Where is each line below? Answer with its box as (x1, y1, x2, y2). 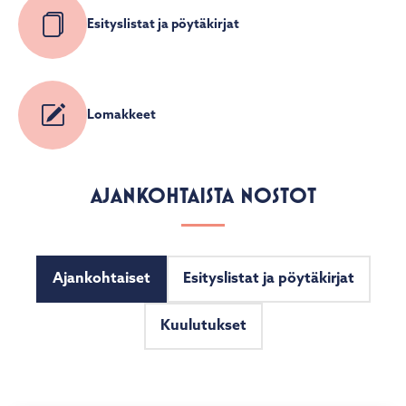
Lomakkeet (87, 146, 156, 160)
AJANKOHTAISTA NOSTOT (90, 220, 316, 247)
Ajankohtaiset (52, 310, 150, 325)
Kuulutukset (159, 357, 246, 372)
